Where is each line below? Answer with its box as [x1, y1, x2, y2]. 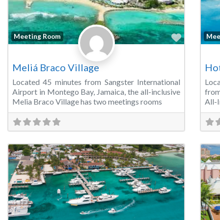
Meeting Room [14, 32, 61, 40]
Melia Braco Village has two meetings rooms [12, 97, 162, 107]
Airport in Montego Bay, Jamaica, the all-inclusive [12, 87, 180, 97]
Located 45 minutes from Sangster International [12, 77, 180, 87]
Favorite [181, 31, 219, 43]
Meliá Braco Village [12, 61, 99, 74]
